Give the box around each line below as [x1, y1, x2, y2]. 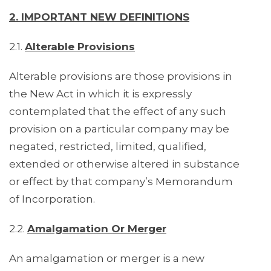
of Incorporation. [9, 193, 95, 206]
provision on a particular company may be [9, 123, 229, 135]
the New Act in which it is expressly [9, 88, 192, 100]
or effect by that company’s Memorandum [9, 175, 233, 188]
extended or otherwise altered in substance [9, 158, 240, 171]
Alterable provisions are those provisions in [9, 70, 232, 83]
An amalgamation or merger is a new [9, 252, 204, 265]
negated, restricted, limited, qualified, [9, 140, 206, 153]
